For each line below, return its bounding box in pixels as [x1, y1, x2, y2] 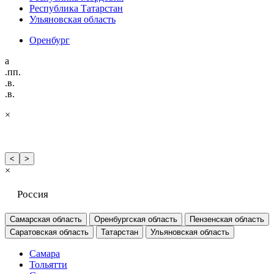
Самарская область [10, 214, 82, 224]
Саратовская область [10, 227, 89, 237]
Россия [17, 188, 48, 200]
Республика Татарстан [29, 2, 123, 13]
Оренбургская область [94, 214, 177, 224]
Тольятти [29, 259, 67, 270]
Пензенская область [190, 214, 264, 224]
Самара [29, 248, 60, 259]
